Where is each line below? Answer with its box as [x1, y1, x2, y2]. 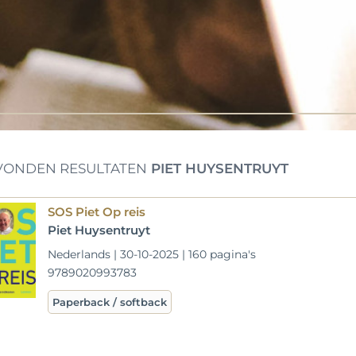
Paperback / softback [52, 296, 168, 308]
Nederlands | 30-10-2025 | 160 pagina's [48, 247, 257, 261]
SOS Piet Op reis [48, 204, 146, 219]
